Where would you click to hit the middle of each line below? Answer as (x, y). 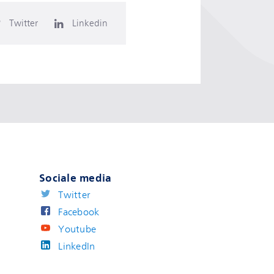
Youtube (77, 229)
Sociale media (75, 178)
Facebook (79, 212)
